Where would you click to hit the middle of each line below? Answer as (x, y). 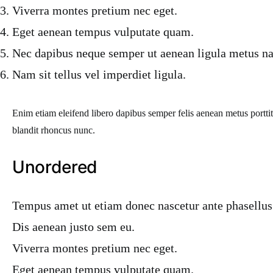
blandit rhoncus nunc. (54, 130)
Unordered (55, 167)
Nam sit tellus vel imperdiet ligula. (99, 74)
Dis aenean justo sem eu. (73, 227)
